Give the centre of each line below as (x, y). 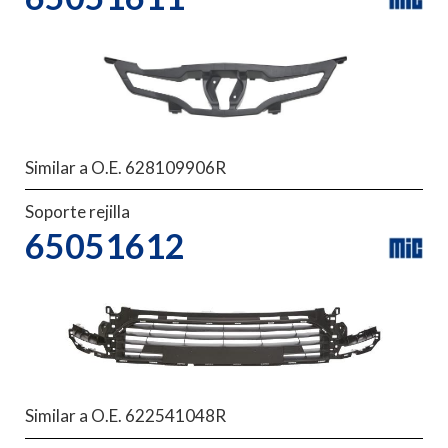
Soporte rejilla (77, 211)
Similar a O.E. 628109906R (125, 167)
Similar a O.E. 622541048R (125, 416)
